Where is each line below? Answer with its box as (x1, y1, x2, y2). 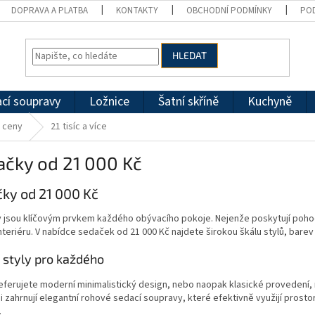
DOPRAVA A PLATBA (11, 4, 89, 17)
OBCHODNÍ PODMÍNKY (186, 4, 273, 17)
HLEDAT (172, 49, 207, 62)
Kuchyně (247, 93, 292, 110)
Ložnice (89, 93, 129, 110)
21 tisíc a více (51, 120, 107, 134)
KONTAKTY (116, 4, 159, 17)
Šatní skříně (158, 93, 219, 110)
